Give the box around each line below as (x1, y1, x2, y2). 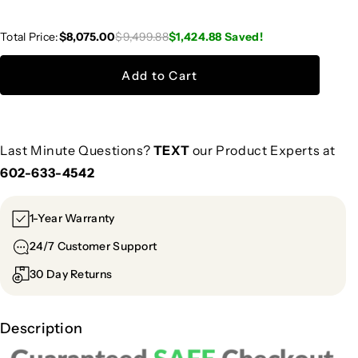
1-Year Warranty (30, 210, 115, 225)
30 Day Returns (30, 266, 113, 281)
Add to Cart (121, 68, 198, 84)
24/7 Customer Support (30, 238, 157, 253)
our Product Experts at (189, 142, 336, 159)
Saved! (225, 30, 263, 45)
